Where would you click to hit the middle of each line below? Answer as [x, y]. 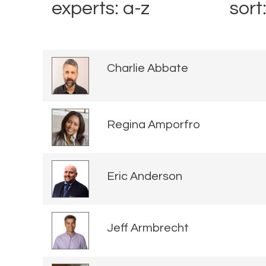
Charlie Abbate [148, 69]
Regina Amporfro [153, 125]
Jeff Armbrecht [148, 228]
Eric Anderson [145, 177]
